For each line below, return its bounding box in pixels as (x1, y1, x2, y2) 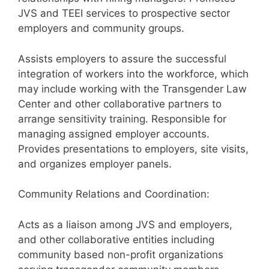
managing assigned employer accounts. (18, 127, 210, 140)
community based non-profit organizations (18, 248, 223, 261)
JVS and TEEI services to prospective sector (18, 7, 230, 19)
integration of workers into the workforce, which (18, 67, 249, 80)
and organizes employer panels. (18, 157, 172, 170)
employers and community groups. (18, 22, 184, 34)
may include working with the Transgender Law (18, 82, 247, 95)
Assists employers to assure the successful (18, 52, 226, 65)
